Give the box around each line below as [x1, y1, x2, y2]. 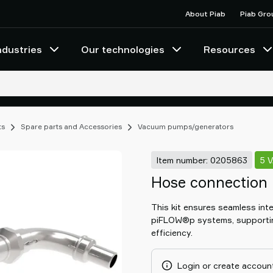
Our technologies [81, 43, 165, 55]
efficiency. [151, 227, 193, 238]
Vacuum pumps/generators [138, 122, 233, 131]
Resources [204, 43, 255, 55]
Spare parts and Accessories [21, 122, 122, 131]
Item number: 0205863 [156, 154, 247, 165]
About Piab [185, 9, 225, 18]
